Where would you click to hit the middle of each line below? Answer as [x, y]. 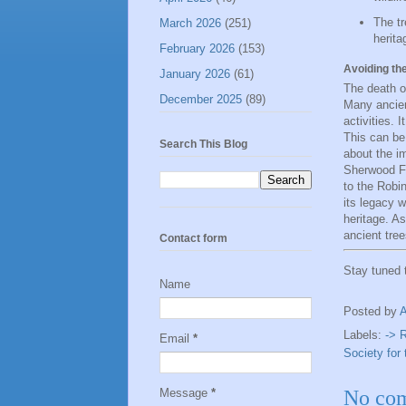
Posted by [372, 311]
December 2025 [201, 99]
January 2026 [195, 73]
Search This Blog [203, 144]
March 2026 [190, 23]
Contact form [193, 238]
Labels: [364, 335]
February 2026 [197, 48]
